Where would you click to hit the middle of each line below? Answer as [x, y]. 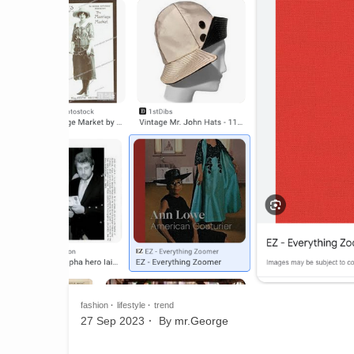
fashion [94, 305]
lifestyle [131, 305]
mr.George [201, 320]
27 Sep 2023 [113, 320]
